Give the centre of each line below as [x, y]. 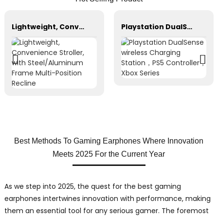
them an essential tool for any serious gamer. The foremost [106, 211]
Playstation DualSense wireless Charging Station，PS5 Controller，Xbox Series [189, 27]
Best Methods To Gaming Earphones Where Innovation [109, 141]
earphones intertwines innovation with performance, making [107, 199]
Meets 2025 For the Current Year [109, 154]
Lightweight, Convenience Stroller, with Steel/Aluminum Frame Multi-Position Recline [81, 27]
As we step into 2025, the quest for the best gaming [92, 187]
